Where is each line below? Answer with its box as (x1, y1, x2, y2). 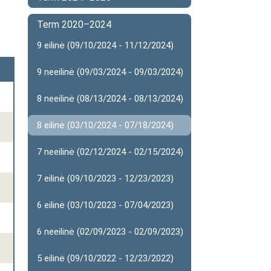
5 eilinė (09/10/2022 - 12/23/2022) (37, 253, 174, 264)
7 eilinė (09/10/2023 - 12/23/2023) (37, 173, 174, 184)
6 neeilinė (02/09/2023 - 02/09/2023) (37, 226, 183, 237)
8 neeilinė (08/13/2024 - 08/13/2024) (37, 93, 183, 104)
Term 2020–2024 (37, 19, 111, 30)
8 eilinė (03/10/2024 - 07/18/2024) (37, 120, 174, 131)
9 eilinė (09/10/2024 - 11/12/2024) (37, 40, 174, 51)
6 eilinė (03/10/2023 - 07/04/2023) (37, 200, 174, 211)
